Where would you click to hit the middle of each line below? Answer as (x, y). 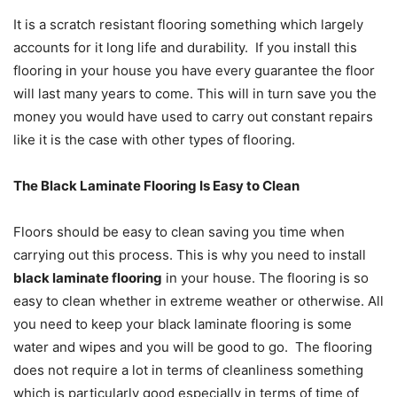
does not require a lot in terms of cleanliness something (188, 370)
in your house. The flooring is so (265, 278)
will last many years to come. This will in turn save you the (195, 94)
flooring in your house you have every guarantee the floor (194, 71)
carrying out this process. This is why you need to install (190, 255)
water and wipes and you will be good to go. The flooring (193, 347)
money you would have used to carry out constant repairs (193, 117)
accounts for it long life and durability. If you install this (185, 48)
